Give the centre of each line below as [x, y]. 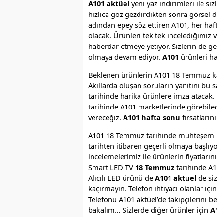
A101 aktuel [176, 178]
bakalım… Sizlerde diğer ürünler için [149, 209]
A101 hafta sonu [152, 117]
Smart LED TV [112, 167]
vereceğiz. [106, 117]
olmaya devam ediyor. [124, 57]
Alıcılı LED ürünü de [122, 178]
